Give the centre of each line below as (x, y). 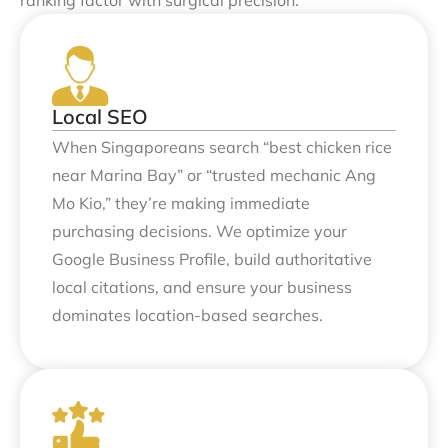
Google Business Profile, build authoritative (212, 259)
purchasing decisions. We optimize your (199, 231)
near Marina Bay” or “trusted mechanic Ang (214, 175)
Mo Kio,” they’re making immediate (181, 203)
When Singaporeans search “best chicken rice (222, 147)
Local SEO (100, 116)
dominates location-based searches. (187, 315)
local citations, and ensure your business (202, 287)
